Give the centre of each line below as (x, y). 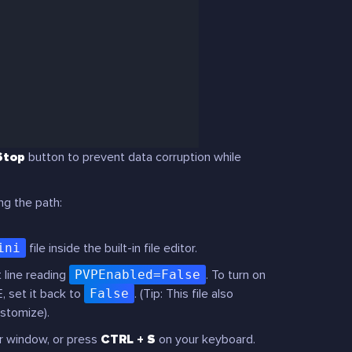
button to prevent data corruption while (133, 157)
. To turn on (236, 275)
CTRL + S (128, 339)
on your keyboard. (205, 339)
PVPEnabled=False (137, 275)
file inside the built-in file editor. (112, 248)
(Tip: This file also (187, 294)
